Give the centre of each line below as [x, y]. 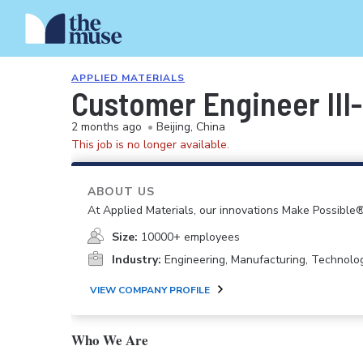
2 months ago [107, 127]
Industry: [137, 260]
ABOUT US [121, 192]
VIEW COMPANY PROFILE [150, 290]
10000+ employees [190, 237]
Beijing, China [191, 127]
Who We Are [110, 340]
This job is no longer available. [150, 145]
